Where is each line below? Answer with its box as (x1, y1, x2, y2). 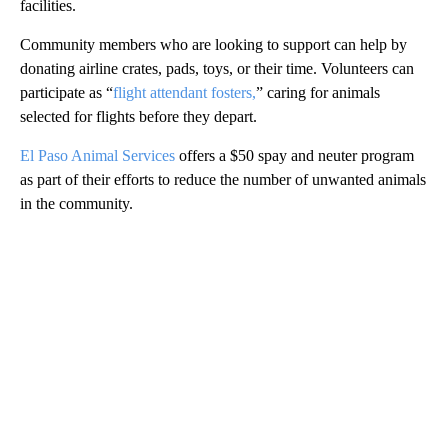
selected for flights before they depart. (20, 107, 261, 125)
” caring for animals (256, 83, 380, 101)
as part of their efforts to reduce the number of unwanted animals (20, 170, 426, 188)
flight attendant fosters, (113, 83, 256, 101)
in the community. (20, 194, 133, 212)
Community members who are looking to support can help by (20, 35, 407, 53)
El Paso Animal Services (20, 146, 175, 164)
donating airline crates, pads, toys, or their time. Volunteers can (20, 59, 414, 77)
